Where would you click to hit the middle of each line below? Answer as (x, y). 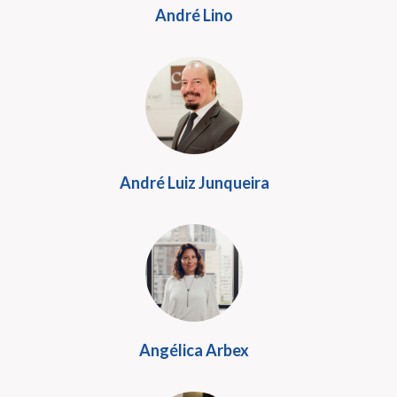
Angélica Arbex (194, 350)
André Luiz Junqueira (194, 183)
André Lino (194, 15)
